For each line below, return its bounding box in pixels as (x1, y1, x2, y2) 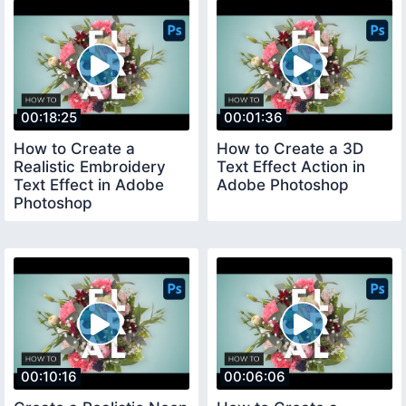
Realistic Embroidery (14, 158, 166, 177)
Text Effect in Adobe (14, 176, 164, 195)
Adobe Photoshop (217, 176, 349, 195)
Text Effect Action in (217, 158, 365, 177)
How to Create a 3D (217, 140, 363, 159)
